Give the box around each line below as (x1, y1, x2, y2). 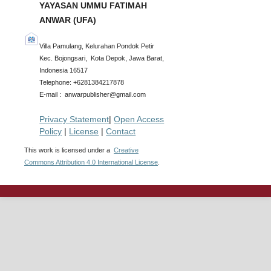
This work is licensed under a (24, 146, 114, 154)
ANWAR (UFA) (39, 15, 97, 25)
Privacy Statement (39, 114, 109, 124)
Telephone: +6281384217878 (39, 79, 125, 87)
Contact (106, 126, 136, 136)
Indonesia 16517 (39, 67, 88, 74)
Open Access (114, 114, 165, 124)
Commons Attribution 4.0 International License (24, 158, 158, 166)
